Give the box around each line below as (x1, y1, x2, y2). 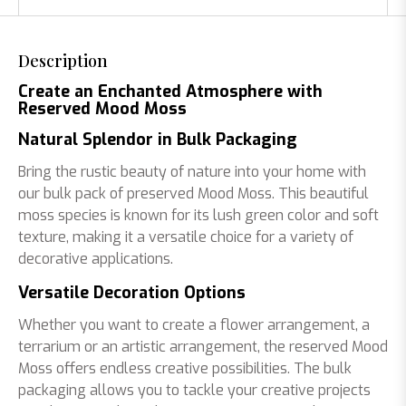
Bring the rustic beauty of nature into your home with (18, 162, 366, 181)
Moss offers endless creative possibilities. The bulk (18, 359, 352, 378)
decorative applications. (18, 249, 173, 268)
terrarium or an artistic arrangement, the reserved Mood (18, 337, 388, 356)
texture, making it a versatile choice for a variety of (18, 227, 353, 246)
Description (18, 50, 108, 72)
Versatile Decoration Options (18, 282, 246, 304)
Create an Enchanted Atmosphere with (18, 81, 323, 102)
